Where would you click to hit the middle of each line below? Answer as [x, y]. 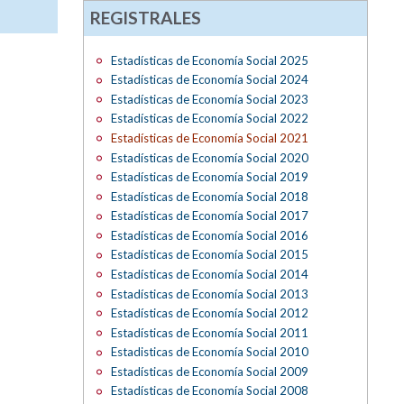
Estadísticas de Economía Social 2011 [209, 332]
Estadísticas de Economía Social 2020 [209, 157]
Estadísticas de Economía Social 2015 [209, 255]
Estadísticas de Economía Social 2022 [209, 119]
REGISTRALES [146, 17]
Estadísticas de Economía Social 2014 [209, 274]
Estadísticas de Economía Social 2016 [209, 235]
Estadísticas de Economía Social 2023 [209, 99]
